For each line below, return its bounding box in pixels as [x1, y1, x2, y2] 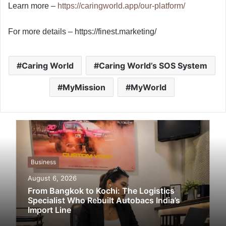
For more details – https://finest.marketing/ [8, 27, 156, 36]
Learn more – [8, 1, 58, 10]
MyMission [62, 82, 105, 92]
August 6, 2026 [28, 174, 77, 182]
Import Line [28, 204, 71, 215]
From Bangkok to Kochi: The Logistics [28, 185, 175, 196]
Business [31, 158, 56, 166]
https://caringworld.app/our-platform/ [58, 1, 185, 10]
